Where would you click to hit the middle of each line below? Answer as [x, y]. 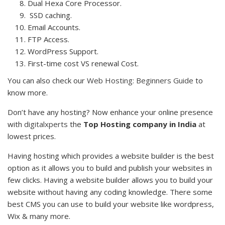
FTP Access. [48, 39]
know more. [28, 92]
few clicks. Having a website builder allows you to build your [110, 180]
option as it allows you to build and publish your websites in [110, 167]
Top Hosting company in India [140, 124]
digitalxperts [46, 124]
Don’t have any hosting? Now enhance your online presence [110, 112]
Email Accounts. [54, 27]
